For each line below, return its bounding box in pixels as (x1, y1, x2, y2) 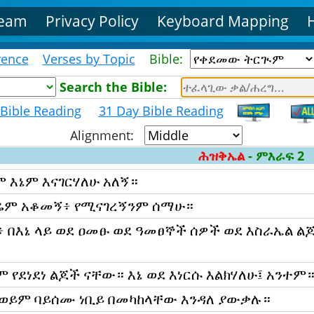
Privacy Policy (46, 11, 139, 31)
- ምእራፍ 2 (247, 147, 304, 164)
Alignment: (69, 127, 144, 144)
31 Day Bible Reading (98, 102, 224, 120)
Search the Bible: (60, 78, 171, 95)
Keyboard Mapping (156, 11, 289, 31)
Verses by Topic (42, 50, 135, 67)
